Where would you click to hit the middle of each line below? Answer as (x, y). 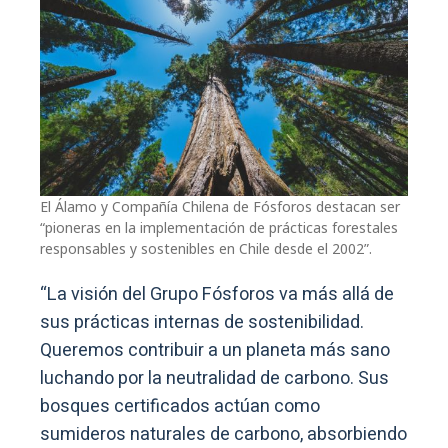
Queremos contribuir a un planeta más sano (215, 351)
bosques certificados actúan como (180, 407)
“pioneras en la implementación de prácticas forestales (219, 228)
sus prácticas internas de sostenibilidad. (202, 323)
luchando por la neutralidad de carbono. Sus (214, 379)
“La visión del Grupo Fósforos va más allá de (217, 295)
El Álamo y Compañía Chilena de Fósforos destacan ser (220, 207)
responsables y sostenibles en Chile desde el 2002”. (206, 249)
